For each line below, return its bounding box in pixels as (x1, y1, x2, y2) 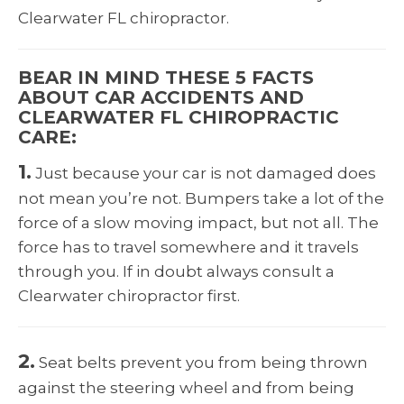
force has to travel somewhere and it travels (18, 237, 359, 256)
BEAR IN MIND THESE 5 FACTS (18, 66, 314, 88)
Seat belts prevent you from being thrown (35, 353, 368, 372)
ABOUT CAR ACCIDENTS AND (18, 86, 304, 108)
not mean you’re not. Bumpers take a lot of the (18, 188, 384, 207)
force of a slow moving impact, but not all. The (18, 213, 379, 232)
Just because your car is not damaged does (32, 163, 376, 182)
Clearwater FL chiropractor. (18, 8, 229, 27)
